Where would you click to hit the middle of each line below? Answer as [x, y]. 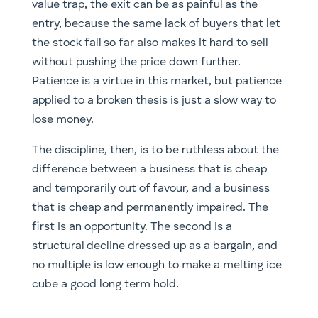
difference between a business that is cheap [149, 169]
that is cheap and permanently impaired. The [150, 208]
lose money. [62, 120]
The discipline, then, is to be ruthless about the [155, 150]
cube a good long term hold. [105, 284]
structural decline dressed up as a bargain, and [154, 246]
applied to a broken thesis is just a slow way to [154, 100]
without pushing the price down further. [136, 62]
